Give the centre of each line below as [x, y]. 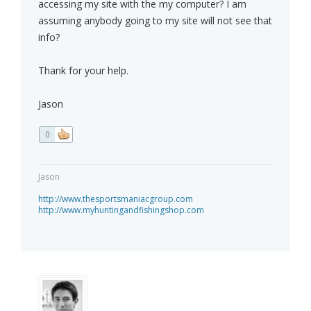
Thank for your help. [83, 71]
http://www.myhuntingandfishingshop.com [121, 210]
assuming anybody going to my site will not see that [155, 21]
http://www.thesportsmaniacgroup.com [116, 199]
